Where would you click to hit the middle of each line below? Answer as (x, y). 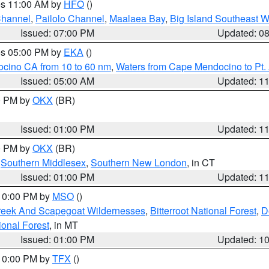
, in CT (201, 162)
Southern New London (139, 162)
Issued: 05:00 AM (58, 81)
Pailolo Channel (70, 18)
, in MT (64, 225)
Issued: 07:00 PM (58, 33)
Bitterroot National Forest (203, 210)
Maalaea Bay (137, 18)
